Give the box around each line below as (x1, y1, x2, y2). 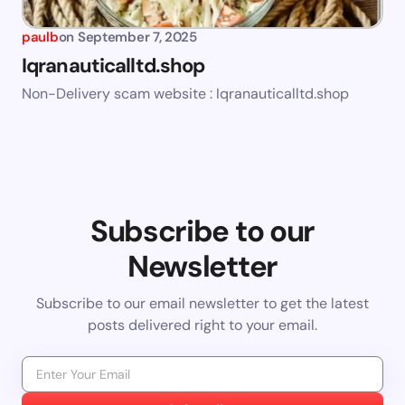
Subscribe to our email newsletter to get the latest (36, 294, 369, 314)
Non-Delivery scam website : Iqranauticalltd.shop (22, 84, 349, 104)
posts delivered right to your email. (88, 316, 317, 335)
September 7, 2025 (77, 28, 197, 47)
